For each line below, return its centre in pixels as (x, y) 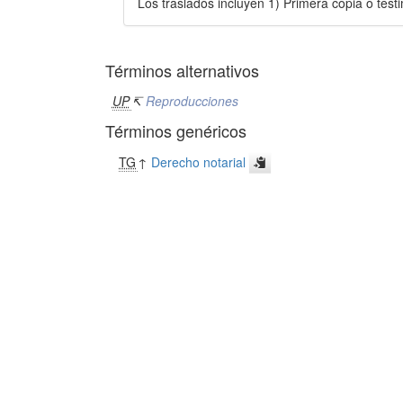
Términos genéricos (176, 130)
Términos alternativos (182, 70)
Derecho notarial (199, 162)
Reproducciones (192, 101)
